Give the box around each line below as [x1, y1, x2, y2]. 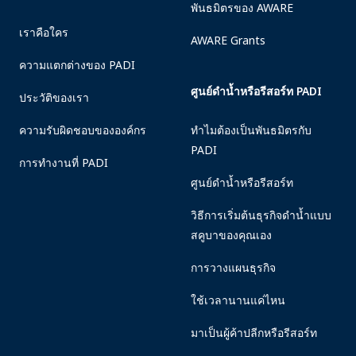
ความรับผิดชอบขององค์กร [19, 122, 146, 137]
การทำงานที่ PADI [19, 155, 108, 170]
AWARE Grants [190, 33, 265, 48]
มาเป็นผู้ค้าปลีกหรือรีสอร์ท [190, 325, 317, 340]
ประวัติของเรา [19, 90, 89, 105]
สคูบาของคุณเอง [190, 227, 272, 242]
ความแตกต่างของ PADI [19, 57, 135, 72]
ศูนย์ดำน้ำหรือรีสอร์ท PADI [190, 83, 322, 99]
